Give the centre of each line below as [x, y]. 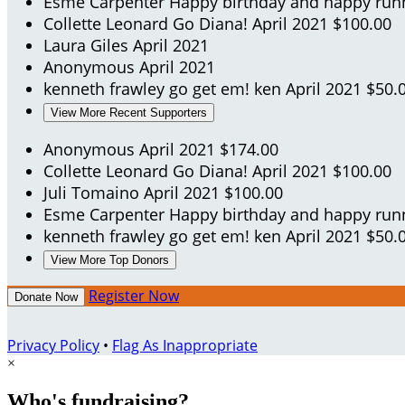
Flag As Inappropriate [185, 346]
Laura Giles [88, 46]
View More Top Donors [110, 260]
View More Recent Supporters [129, 113]
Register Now [134, 296]
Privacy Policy [53, 346]
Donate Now [46, 297]
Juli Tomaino [94, 193]
